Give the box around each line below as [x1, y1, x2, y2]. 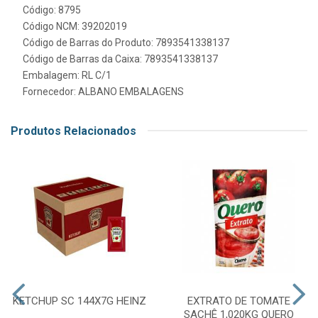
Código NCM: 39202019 [23, 20, 127, 32]
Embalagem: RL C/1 [23, 69, 111, 81]
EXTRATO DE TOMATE [187, 294, 290, 307]
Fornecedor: [23, 85, 78, 97]
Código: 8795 [23, 4, 81, 16]
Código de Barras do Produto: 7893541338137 [23, 36, 229, 48]
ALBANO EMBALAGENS [78, 85, 184, 97]
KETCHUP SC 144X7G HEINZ [13, 294, 146, 307]
